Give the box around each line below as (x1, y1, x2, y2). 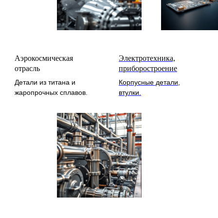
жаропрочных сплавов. (15, 88, 88, 96)
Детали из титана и (15, 78, 75, 86)
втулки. (119, 88, 141, 96)
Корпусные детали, (119, 78, 180, 86)
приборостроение (119, 64, 177, 73)
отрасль (15, 64, 40, 73)
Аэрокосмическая (15, 54, 73, 62)
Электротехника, (119, 54, 175, 62)
